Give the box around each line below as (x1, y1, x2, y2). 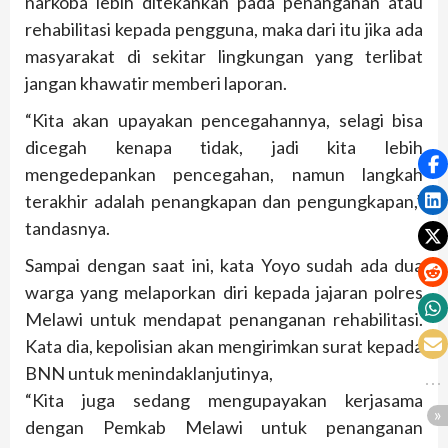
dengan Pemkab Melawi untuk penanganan (25, 416, 423, 439)
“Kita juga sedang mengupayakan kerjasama (25, 389, 423, 412)
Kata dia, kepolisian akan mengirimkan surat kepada (25, 335, 423, 358)
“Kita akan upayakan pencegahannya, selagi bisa (25, 109, 423, 132)
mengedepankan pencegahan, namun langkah (25, 163, 423, 186)
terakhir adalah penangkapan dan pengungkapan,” (25, 190, 423, 213)
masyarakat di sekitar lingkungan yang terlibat (25, 45, 423, 68)
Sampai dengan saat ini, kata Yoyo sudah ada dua (25, 254, 423, 277)
